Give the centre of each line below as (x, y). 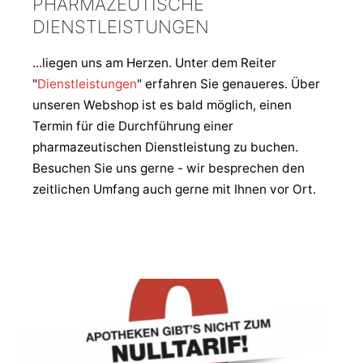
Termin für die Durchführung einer (133, 126)
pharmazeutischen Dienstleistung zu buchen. (165, 147)
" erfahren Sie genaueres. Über (228, 83)
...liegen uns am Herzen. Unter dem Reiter (154, 62)
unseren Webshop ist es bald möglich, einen (162, 105)
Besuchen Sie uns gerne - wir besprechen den (169, 168)
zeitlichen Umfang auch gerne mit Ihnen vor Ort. (174, 189)
